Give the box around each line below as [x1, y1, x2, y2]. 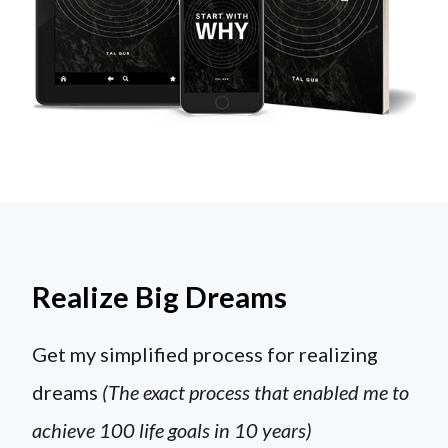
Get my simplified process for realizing [32, 342, 379, 367]
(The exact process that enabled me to [102, 380, 410, 405]
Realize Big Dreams [32, 279, 288, 315]
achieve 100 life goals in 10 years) [32, 418, 313, 443]
